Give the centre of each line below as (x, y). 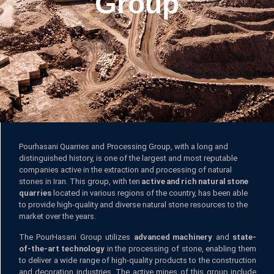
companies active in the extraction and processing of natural (125, 170)
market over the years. (57, 217)
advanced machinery (173, 238)
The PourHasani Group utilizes (76, 238)
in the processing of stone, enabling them (180, 249)
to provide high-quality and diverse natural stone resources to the (133, 205)
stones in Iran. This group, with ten (80, 182)
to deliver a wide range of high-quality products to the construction (138, 261)
